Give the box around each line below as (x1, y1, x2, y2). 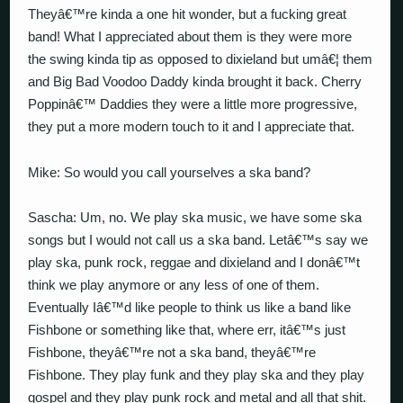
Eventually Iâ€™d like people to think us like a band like (28, 300, 352, 315)
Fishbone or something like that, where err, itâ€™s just (28, 322, 346, 337)
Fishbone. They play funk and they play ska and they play (28, 367, 365, 382)
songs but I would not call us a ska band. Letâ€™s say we (28, 232, 369, 247)
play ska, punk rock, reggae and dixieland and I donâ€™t (28, 255, 361, 270)
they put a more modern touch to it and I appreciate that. (28, 119, 355, 134)
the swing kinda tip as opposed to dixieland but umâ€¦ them (28, 51, 373, 67)
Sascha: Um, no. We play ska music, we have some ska (28, 210, 363, 225)
